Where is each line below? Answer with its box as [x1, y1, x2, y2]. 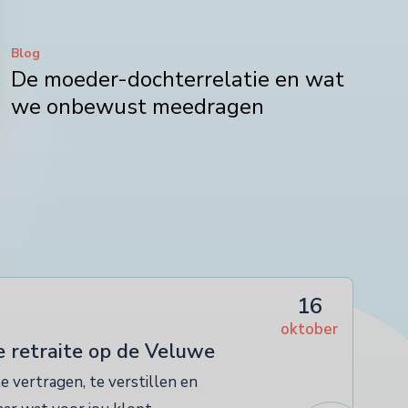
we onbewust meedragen [11, 92, 264, 122]
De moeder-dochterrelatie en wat [11, 65, 344, 95]
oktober [280, 319, 338, 341]
